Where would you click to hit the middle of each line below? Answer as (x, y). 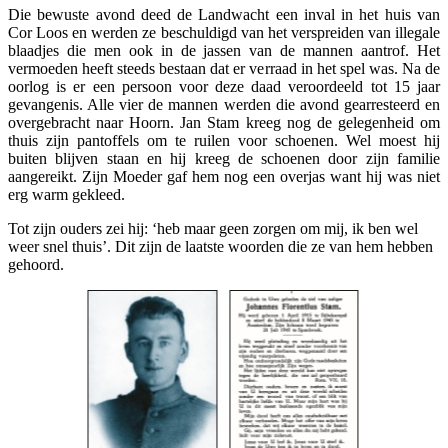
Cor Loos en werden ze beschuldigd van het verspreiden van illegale (224, 32)
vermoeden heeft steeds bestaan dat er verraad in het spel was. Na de (224, 68)
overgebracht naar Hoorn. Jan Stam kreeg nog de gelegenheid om (224, 122)
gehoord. (36, 264)
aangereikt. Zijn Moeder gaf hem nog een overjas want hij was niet (224, 176)
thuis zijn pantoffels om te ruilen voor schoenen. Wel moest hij (224, 140)
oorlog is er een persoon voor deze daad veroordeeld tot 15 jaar (224, 86)
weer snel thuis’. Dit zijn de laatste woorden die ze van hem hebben (220, 246)
